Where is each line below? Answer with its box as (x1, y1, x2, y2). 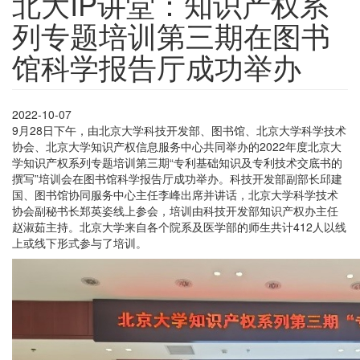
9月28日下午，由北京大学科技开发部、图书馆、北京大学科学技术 (12, 121, 346, 138)
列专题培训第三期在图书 (12, 14, 330, 55)
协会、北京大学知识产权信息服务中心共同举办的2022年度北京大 (12, 137, 342, 154)
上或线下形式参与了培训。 (12, 234, 147, 251)
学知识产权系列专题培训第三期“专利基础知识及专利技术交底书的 (12, 153, 342, 170)
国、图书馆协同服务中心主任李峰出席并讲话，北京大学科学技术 (12, 186, 338, 202)
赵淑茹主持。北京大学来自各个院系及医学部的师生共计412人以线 (12, 218, 346, 235)
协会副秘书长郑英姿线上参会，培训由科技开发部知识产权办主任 (12, 202, 338, 219)
